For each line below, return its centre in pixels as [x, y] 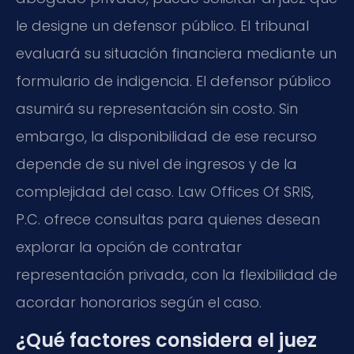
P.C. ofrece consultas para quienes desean [168, 220]
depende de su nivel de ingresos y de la [156, 164]
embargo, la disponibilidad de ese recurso [166, 137]
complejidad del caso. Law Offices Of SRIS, [165, 192]
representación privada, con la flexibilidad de [177, 275]
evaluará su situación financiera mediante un [176, 54]
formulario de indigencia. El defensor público [173, 81]
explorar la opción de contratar [129, 247]
